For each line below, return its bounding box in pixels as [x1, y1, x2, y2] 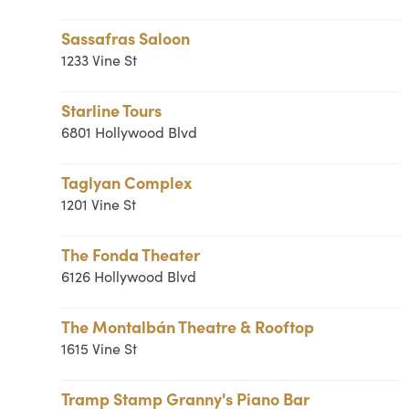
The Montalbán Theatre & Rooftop [61, 315, 315, 338]
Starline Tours [61, 99, 163, 121]
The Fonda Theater [61, 243, 201, 266]
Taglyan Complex [61, 171, 193, 194]
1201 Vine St [61, 194, 137, 214]
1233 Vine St [61, 50, 138, 69]
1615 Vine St [61, 339, 138, 358]
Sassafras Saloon [61, 26, 191, 49]
